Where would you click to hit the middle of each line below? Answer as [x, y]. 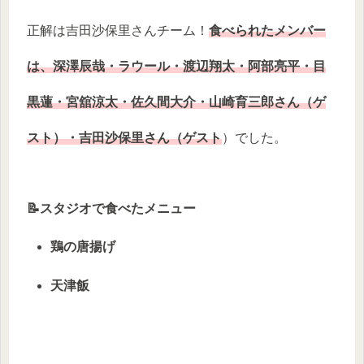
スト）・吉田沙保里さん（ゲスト [124, 138]
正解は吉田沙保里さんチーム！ [118, 31]
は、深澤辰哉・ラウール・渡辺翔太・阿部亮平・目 [176, 67]
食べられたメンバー [267, 31]
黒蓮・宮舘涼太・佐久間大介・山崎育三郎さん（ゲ [176, 102]
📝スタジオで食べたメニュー [111, 209]
